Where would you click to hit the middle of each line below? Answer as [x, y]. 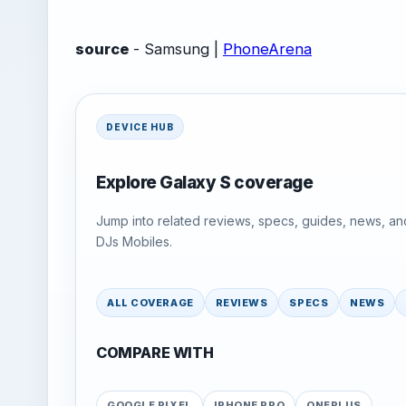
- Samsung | [176, 49]
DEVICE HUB [140, 127]
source [102, 49]
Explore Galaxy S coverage [205, 183]
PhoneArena [267, 49]
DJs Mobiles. [134, 241]
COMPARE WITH [155, 352]
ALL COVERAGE [150, 302]
